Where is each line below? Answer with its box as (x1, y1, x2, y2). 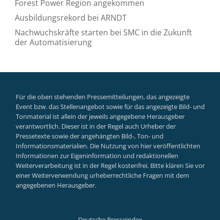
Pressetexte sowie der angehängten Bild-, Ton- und (16, 132, 164, 140)
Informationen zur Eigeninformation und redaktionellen (16, 151, 178, 160)
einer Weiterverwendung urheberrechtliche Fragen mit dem (16, 171, 189, 180)
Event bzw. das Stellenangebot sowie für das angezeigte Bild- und (16, 102, 205, 111)
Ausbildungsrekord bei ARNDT (15, 12, 127, 23)
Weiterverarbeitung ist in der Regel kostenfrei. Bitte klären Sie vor (16, 161, 205, 170)
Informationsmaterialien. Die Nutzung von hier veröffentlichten (16, 141, 200, 150)
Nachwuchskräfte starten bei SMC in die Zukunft (15, 27, 192, 38)
